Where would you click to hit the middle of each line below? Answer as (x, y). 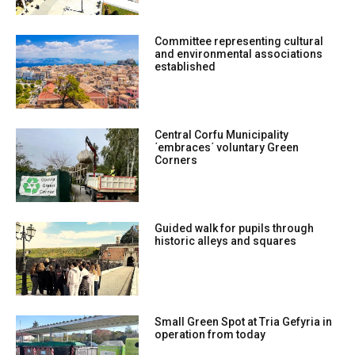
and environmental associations (239, 53)
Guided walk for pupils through (235, 228)
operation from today (210, 334)
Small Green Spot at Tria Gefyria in (244, 321)
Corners (176, 160)
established (185, 66)
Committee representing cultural (239, 41)
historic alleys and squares (226, 240)
